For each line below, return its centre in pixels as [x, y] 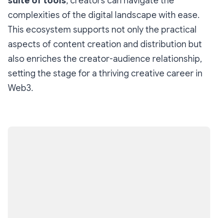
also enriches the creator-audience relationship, [105, 59]
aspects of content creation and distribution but [105, 44]
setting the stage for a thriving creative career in [105, 73]
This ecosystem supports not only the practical [102, 30]
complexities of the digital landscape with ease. [104, 15]
